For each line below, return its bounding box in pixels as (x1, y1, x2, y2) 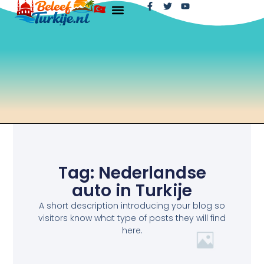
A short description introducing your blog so (39, 199, 225, 212)
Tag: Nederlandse (58, 161, 206, 184)
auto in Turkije (72, 179, 192, 202)
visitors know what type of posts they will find (38, 212, 226, 224)
